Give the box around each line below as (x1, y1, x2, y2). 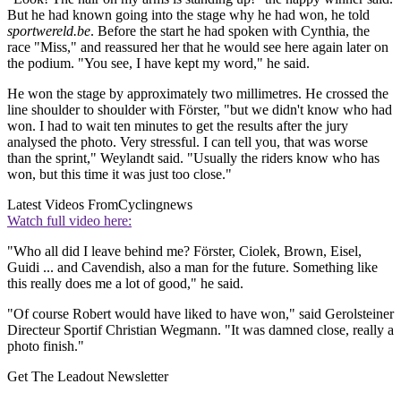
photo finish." (7, 337, 84, 354)
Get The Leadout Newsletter (7, 368, 168, 384)
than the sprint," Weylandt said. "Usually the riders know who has (7, 149, 380, 166)
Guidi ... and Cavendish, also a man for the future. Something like (7, 259, 378, 275)
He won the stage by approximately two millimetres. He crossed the (7, 85, 388, 101)
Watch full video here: (7, 212, 132, 228)
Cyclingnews (118, 196, 192, 212)
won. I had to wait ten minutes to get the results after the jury (7, 117, 348, 133)
